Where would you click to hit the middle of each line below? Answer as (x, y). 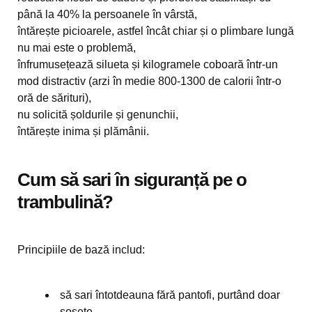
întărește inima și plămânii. (83, 131)
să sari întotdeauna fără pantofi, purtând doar (170, 295)
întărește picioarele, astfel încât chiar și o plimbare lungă (156, 31)
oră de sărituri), (54, 98)
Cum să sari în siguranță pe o (132, 180)
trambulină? (65, 202)
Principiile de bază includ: (81, 250)
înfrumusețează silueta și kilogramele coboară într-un (148, 64)
